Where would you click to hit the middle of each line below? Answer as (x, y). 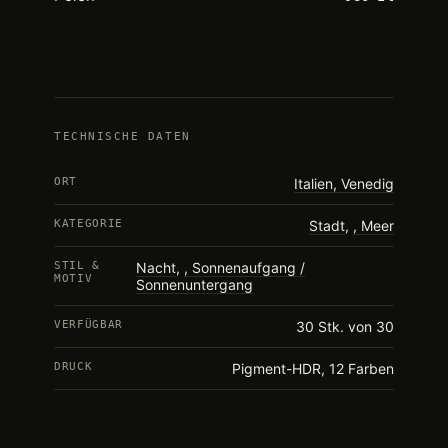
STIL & (77, 266)
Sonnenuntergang (194, 285)
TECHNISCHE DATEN (122, 137)
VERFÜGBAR (88, 325)
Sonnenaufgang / (248, 268)
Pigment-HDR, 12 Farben (313, 369)
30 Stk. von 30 (345, 327)
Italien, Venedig (344, 184)
